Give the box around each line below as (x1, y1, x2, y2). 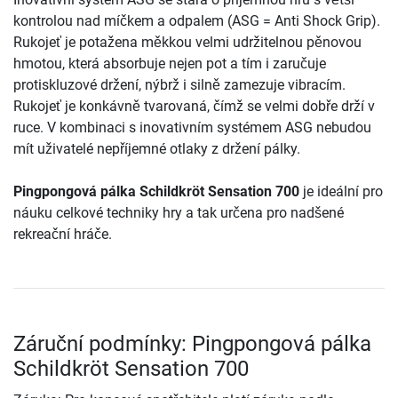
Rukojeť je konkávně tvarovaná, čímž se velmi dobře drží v (13, 98, 375, 115)
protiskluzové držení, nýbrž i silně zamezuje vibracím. (13, 76, 346, 94)
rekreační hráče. (13, 226, 112, 243)
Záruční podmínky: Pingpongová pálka (13, 331, 371, 357)
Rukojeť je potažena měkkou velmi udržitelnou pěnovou (13, 34, 362, 52)
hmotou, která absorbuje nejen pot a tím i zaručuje (13, 55, 326, 73)
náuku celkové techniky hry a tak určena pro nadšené (13, 204, 344, 222)
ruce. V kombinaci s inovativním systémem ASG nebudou (13, 119, 371, 137)
